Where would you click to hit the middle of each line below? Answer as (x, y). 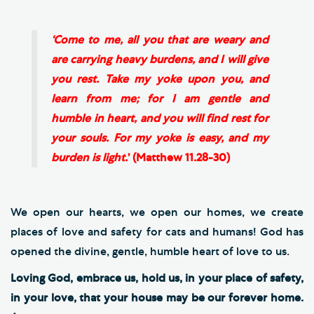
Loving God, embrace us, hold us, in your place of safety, (157, 278)
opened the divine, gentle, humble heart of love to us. (150, 251)
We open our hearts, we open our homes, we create (157, 212)
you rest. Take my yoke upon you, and (160, 79)
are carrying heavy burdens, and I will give (160, 59)
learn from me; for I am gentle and (160, 98)
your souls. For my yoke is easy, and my (160, 138)
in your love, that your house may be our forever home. (157, 298)
